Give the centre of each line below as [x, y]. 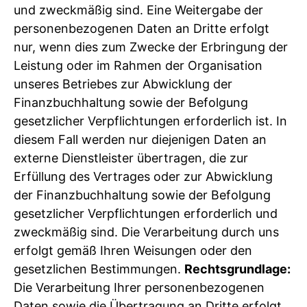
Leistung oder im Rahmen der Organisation [138, 65]
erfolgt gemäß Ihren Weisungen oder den [133, 250]
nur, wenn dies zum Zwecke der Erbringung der [151, 47]
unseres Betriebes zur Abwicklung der [123, 84]
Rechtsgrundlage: [237, 269]
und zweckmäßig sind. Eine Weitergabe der [138, 10]
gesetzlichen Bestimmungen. [99, 269]
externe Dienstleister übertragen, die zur [131, 158]
